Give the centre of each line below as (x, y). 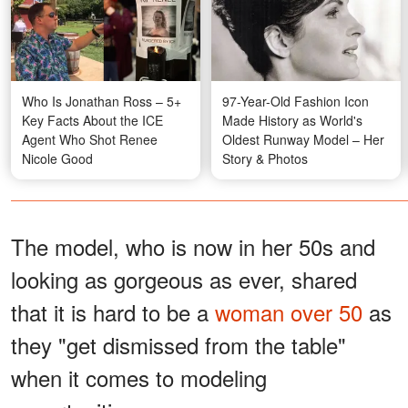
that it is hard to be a (113, 311)
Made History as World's (292, 120)
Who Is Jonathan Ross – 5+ (102, 101)
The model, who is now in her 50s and (193, 246)
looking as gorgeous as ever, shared (184, 279)
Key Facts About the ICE (92, 120)
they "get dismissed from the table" (178, 344)
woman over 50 (289, 311)
